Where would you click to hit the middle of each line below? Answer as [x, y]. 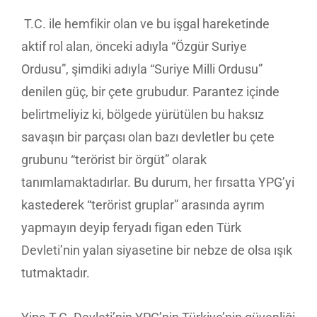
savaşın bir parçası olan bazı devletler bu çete [148, 137]
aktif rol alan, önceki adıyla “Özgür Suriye [134, 47]
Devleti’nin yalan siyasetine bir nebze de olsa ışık [157, 250]
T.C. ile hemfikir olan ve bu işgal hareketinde [145, 24]
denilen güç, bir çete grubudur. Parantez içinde [150, 92]
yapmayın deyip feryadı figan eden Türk [131, 228]
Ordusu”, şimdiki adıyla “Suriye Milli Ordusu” [142, 69]
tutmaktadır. [56, 273]
